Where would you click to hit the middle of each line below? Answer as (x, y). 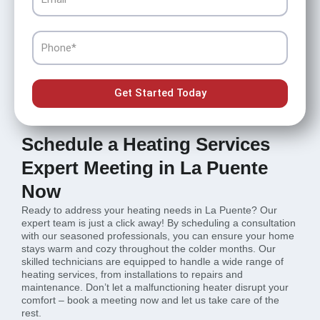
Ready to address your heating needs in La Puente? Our (149, 210)
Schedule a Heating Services (146, 144)
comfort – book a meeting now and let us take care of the (150, 300)
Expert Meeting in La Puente (145, 167)
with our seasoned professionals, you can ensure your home (158, 235)
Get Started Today (160, 93)
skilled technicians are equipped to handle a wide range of (152, 261)
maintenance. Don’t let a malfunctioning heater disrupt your (155, 287)
